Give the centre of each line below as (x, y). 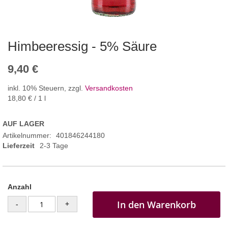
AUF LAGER (23, 124)
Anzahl (20, 187)
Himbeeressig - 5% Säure (82, 47)
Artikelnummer (26, 136)
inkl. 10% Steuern (36, 88)
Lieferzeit (19, 146)
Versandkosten (109, 88)
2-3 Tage (54, 146)
